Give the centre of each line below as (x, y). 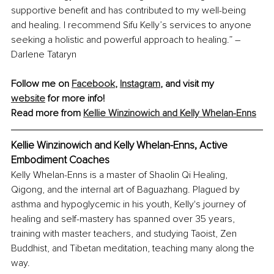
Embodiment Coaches (60, 160)
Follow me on (41, 84)
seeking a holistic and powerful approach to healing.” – (127, 40)
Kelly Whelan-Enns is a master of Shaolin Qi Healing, (120, 175)
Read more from (47, 113)
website (28, 99)
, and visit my (188, 84)
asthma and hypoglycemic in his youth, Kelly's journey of (130, 205)
